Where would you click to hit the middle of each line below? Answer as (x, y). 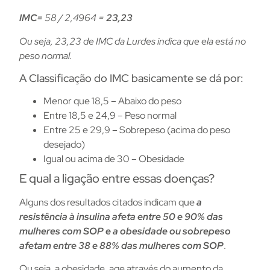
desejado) (64, 145)
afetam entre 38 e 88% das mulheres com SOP (121, 246)
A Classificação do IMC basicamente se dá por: (131, 78)
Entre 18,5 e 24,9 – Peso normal (110, 116)
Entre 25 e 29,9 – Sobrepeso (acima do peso (137, 130)
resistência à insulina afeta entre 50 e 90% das (121, 217)
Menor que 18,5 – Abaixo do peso (112, 101)
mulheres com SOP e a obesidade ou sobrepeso (125, 231)
